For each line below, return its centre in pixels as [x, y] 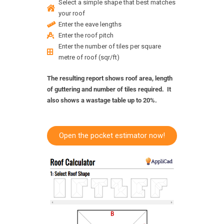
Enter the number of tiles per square [109, 46]
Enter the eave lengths [90, 24]
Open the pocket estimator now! [112, 135]
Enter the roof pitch [86, 35]
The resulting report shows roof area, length [110, 78]
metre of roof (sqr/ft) [89, 57]
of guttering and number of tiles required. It [109, 89]
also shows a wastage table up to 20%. [102, 100]
